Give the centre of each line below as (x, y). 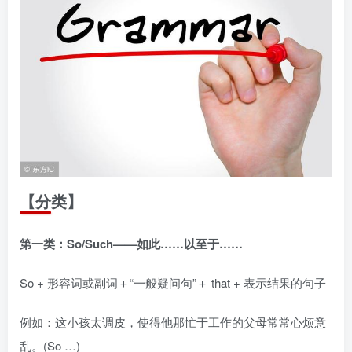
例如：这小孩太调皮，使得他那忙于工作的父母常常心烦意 (173, 321)
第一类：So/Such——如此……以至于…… (131, 243)
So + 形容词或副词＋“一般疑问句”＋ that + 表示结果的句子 (173, 282)
